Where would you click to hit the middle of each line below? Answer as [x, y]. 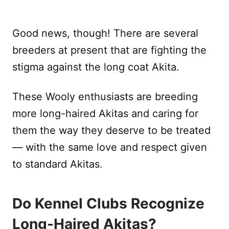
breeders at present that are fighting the [109, 50]
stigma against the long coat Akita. [96, 67]
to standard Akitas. [58, 164]
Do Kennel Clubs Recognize [108, 204]
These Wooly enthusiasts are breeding [105, 97]
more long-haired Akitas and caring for [105, 114]
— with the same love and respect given [110, 147]
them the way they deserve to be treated [111, 131]
